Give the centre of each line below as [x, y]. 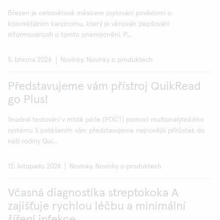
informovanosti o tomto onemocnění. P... [69, 35]
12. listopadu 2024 [34, 166]
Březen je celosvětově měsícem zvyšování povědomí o [90, 13]
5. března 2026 [30, 60]
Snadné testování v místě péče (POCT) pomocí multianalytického [106, 120]
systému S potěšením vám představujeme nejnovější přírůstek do [106, 131]
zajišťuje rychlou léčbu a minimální [97, 206]
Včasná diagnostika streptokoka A [93, 193]
